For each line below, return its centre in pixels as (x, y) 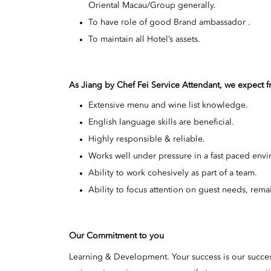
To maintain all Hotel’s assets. (144, 40)
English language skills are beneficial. (161, 122)
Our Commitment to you (116, 236)
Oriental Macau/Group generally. (152, 6)
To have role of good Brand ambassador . (169, 23)
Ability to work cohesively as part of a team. (173, 173)
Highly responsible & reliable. (147, 139)
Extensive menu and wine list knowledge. (168, 105)
